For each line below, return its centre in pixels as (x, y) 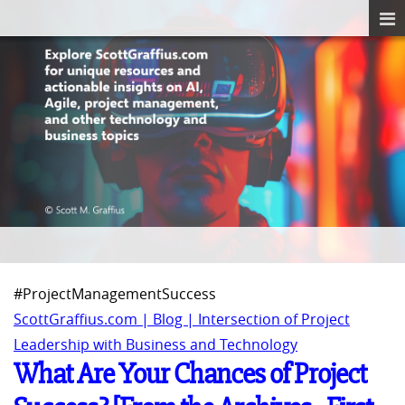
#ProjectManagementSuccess (115, 294)
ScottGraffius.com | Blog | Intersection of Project (182, 320)
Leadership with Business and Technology (155, 345)
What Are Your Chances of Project (190, 374)
